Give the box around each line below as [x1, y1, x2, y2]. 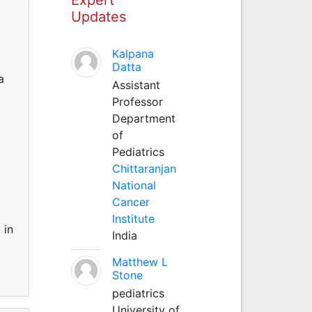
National [111, 178, 156, 192]
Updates [70, 8, 126, 25]
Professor [111, 94, 163, 109]
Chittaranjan [111, 161, 176, 175]
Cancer [111, 194, 150, 209]
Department [111, 111, 175, 125]
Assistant [111, 77, 160, 92]
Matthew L [111, 254, 168, 269]
